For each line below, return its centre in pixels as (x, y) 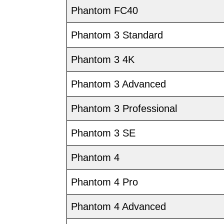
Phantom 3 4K (103, 60)
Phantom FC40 (104, 11)
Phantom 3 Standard (117, 35)
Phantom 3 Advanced (118, 84)
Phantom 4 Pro (104, 182)
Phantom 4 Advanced (118, 207)
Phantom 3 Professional (124, 109)
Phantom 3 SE (103, 133)
